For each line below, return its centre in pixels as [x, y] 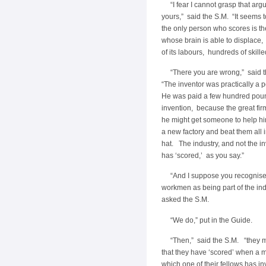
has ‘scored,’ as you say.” [203, 156]
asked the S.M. [185, 200]
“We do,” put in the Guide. [211, 220]
